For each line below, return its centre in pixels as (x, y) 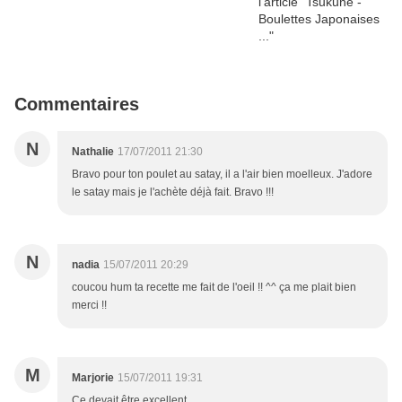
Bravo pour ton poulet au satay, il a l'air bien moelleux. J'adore (222, 175)
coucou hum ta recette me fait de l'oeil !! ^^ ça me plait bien (214, 288)
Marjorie (93, 378)
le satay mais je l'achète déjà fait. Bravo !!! (173, 192)
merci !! (89, 306)
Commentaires (77, 105)
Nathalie (93, 152)
